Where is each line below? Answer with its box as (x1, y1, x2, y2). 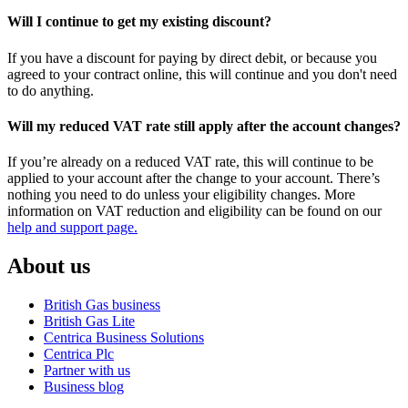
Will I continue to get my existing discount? (7, 14, 271, 30)
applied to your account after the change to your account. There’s (7, 170, 380, 187)
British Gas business (44, 296, 160, 312)
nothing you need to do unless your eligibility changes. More (7, 187, 355, 203)
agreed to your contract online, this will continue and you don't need (7, 66, 397, 82)
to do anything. (7, 82, 94, 98)
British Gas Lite (44, 312, 135, 329)
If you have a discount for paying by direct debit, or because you (7, 49, 377, 66)
